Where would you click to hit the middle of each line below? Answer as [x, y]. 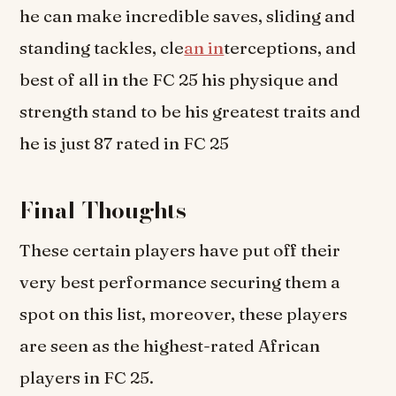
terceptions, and [290, 48]
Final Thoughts [103, 210]
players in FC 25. [87, 378]
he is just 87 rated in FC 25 [125, 144]
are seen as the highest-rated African [170, 346]
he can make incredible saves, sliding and [188, 16]
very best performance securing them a [180, 282]
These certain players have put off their [180, 251]
